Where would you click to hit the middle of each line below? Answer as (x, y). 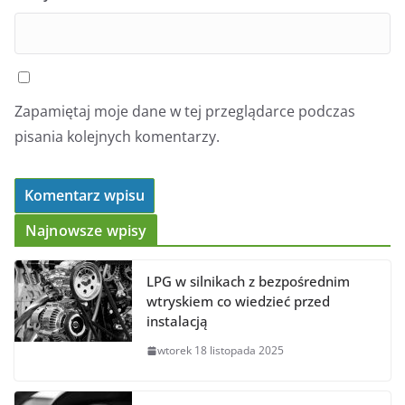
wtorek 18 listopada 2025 (221, 351)
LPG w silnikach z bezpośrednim (248, 282)
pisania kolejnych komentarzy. (117, 137)
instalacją (177, 321)
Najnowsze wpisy (86, 231)
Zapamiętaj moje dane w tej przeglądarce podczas (185, 112)
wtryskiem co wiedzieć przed (238, 301)
